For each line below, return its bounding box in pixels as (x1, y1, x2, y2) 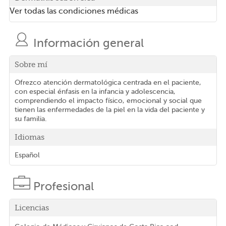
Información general (33, 36, 144, 50)
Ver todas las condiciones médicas (9, 6, 138, 16)
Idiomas (14, 133, 44, 142)
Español (14, 151, 40, 159)
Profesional (33, 180, 94, 193)
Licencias (14, 203, 49, 213)
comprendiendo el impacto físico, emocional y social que (14, 97, 202, 105)
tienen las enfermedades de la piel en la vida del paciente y (14, 106, 205, 114)
